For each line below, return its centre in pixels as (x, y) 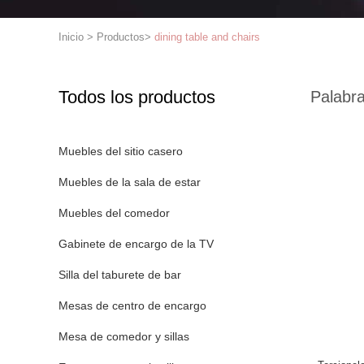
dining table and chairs (207, 37)
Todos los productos (137, 97)
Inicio (71, 37)
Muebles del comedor (114, 213)
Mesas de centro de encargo (132, 305)
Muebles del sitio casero (121, 151)
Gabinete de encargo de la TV (136, 244)
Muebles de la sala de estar (130, 182)
